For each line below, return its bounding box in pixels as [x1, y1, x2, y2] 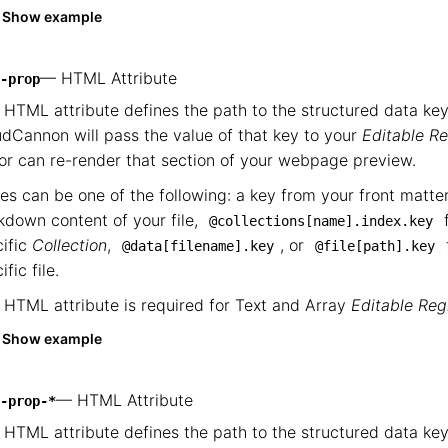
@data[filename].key [122, 238, 274, 254]
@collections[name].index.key [209, 213, 433, 229]
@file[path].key [315, 238, 435, 254]
